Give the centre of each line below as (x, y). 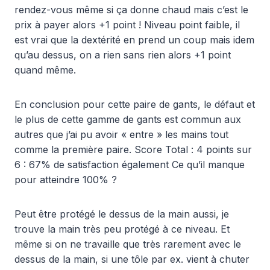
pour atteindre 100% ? (66, 179)
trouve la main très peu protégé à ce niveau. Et (122, 229)
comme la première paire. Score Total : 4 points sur (133, 149)
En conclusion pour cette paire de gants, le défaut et (135, 104)
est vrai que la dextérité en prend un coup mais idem (134, 39)
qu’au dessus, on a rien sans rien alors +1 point (123, 55)
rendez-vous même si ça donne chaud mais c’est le (131, 9)
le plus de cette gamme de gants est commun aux (128, 119)
